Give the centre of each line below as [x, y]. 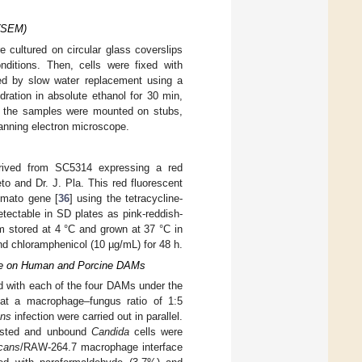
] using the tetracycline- [126, 199]
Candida [110, 332]
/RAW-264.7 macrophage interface [102, 347]
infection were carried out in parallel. [97, 317]
